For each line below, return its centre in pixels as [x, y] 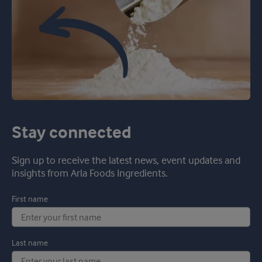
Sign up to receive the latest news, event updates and [126, 161]
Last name [30, 244]
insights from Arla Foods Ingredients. [90, 174]
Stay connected [72, 134]
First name [30, 200]
